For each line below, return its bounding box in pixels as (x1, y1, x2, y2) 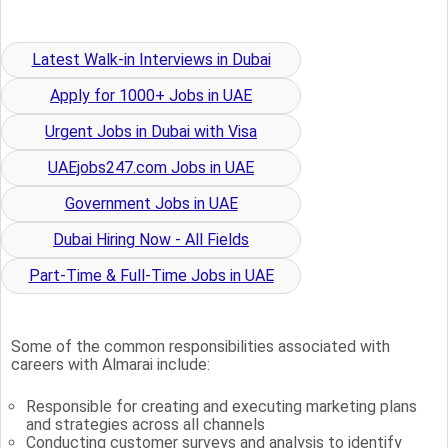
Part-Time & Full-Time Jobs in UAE (28, 265, 274, 285)
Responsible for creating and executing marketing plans (26, 396, 418, 416)
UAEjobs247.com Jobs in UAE (48, 157, 254, 177)
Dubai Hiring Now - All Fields (53, 229, 249, 249)
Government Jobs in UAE (64, 193, 238, 213)
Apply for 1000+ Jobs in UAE (50, 85, 252, 105)
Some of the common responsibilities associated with (11, 336, 390, 356)
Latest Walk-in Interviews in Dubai (31, 49, 271, 69)
